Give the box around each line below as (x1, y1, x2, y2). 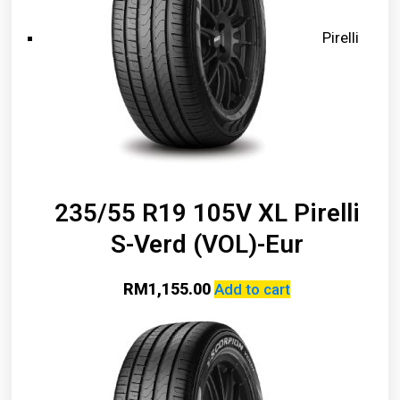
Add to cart (214, 280, 290, 299)
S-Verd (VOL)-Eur (110, 229, 304, 260)
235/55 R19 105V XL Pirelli (54, 198, 360, 229)
